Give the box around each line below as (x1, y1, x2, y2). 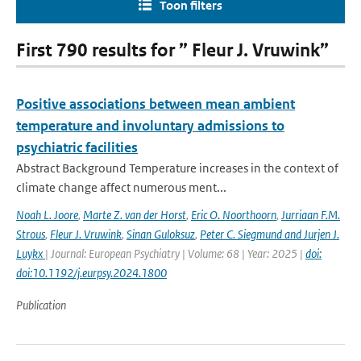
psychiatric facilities (16, 139, 138, 156)
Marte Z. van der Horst (83, 207, 186, 222)
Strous (16, 226, 45, 242)
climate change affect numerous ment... (16, 180, 226, 195)
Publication (16, 297, 66, 313)
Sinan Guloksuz (127, 226, 195, 242)
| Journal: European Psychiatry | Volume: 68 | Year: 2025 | (45, 246, 305, 261)
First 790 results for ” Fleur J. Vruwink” (16, 39, 329, 61)
